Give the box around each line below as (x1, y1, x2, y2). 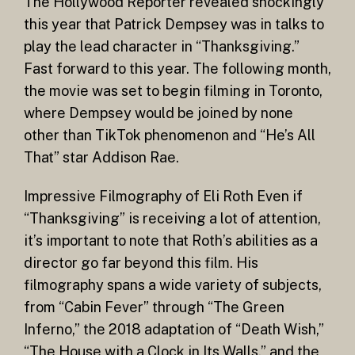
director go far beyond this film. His (24, 254, 258, 272)
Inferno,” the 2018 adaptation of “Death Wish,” (24, 321, 324, 338)
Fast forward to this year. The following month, (24, 59, 331, 77)
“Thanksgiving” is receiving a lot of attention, (24, 210, 321, 227)
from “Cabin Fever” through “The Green (24, 299, 284, 316)
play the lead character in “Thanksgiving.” (24, 37, 300, 55)
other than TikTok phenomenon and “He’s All (24, 126, 315, 143)
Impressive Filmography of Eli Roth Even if (24, 188, 303, 205)
